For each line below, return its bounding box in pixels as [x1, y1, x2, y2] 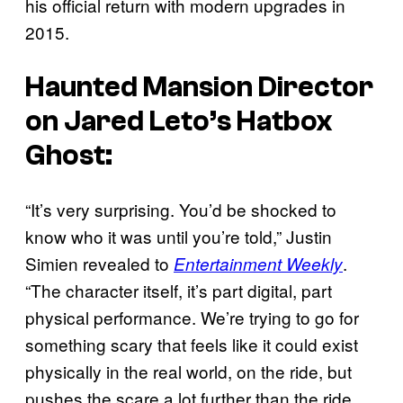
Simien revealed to [25, 251, 174, 276]
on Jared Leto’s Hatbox [25, 104, 332, 138]
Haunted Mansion [25, 70, 253, 103]
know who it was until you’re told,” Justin [25, 224, 332, 249]
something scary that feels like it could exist [25, 332, 358, 357]
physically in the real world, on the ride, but [25, 359, 352, 384]
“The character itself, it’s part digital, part [25, 278, 332, 303]
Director [253, 70, 373, 103]
